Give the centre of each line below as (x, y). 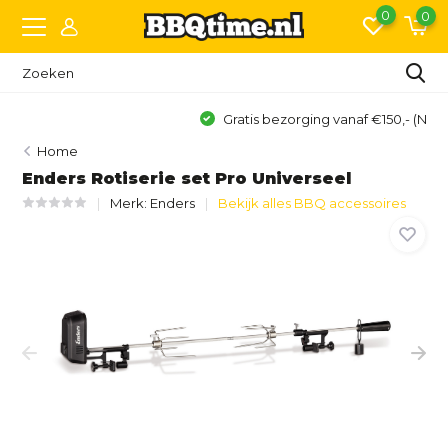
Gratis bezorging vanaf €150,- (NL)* (234, 119)
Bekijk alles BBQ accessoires (312, 203)
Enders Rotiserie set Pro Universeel (187, 178)
